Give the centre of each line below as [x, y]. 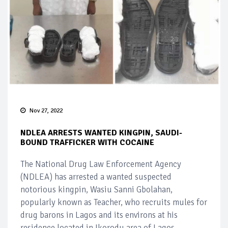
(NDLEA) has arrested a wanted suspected [96, 177]
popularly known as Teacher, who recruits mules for [114, 202]
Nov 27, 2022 [46, 111]
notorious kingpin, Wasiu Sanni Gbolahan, [96, 190]
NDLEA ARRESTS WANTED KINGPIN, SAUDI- [101, 133]
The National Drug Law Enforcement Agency [101, 164]
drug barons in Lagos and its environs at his [99, 215]
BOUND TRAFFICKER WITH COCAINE [87, 142]
